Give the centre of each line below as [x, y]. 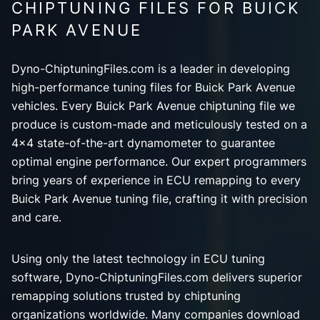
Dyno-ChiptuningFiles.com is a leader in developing [151, 69]
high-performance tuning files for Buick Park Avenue [153, 87]
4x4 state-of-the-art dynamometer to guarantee [143, 143]
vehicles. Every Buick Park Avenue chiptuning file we [153, 106]
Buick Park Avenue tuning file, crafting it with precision [159, 199]
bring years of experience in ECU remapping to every [156, 180]
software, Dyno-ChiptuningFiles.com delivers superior [157, 277]
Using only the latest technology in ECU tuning [138, 259]
